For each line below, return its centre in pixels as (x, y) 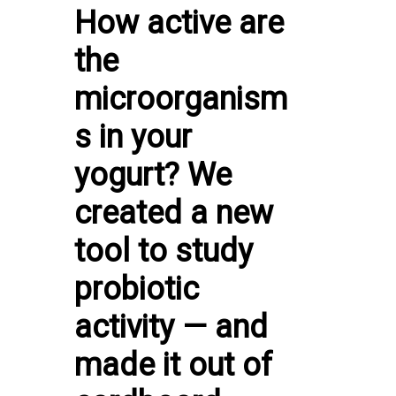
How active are (179, 23)
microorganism (181, 99)
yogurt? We (153, 175)
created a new (174, 213)
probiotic (137, 289)
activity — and (171, 327)
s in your (133, 137)
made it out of (173, 365)
